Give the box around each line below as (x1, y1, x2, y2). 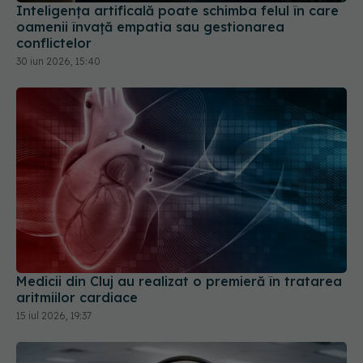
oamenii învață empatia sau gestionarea (16, 18, 284, 35)
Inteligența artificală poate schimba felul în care (16, 2, 339, 19)
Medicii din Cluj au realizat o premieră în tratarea (16, 273, 342, 290)
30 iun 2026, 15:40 (16, 54, 100, 67)
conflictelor (16, 34, 92, 51)
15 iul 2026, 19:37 (16, 310, 92, 322)
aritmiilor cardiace (16, 289, 138, 306)
